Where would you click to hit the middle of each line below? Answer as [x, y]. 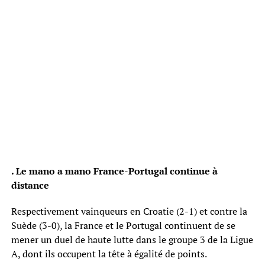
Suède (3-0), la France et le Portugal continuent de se [123, 225]
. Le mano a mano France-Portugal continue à [114, 171]
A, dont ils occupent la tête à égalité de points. [109, 253]
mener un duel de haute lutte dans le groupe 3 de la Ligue [132, 239]
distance [30, 185]
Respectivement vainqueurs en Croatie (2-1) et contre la [129, 211]
